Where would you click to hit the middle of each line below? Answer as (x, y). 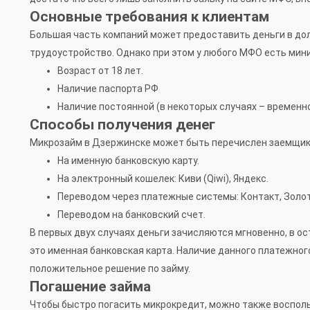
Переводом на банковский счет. (131, 215)
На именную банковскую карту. (128, 161)
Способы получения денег (122, 125)
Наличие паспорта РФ (108, 89)
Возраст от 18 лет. (100, 71)
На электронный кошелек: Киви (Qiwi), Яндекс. (163, 179)
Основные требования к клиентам (149, 17)
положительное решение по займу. (110, 269)
